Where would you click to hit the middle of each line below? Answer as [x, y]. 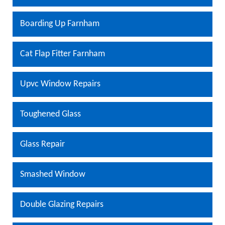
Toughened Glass [50, 114]
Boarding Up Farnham [60, 24]
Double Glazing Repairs [62, 204]
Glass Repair [42, 144]
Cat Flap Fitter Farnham [63, 54]
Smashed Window [53, 174]
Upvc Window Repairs [60, 84]
